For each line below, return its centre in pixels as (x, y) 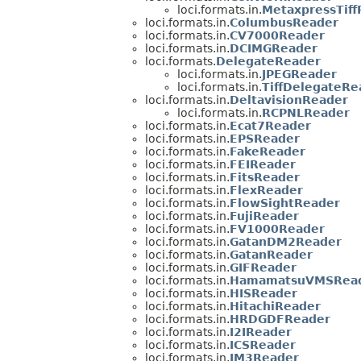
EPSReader (265, 139)
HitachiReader (275, 307)
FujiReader (264, 216)
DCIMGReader (274, 49)
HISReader (263, 294)
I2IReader (261, 332)
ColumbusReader (284, 23)
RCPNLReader (306, 113)
